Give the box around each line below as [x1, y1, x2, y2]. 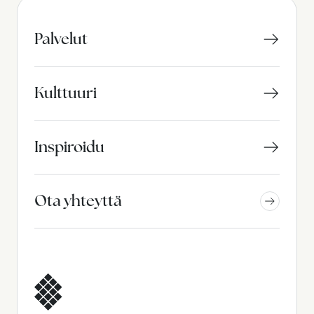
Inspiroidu [34, 137, 104, 158]
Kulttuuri [34, 83, 97, 104]
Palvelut [34, 29, 88, 50]
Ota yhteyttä [34, 191, 122, 212]
